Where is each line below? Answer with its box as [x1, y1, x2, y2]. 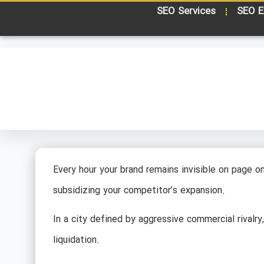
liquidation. [52, 233, 100, 248]
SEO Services [156, 4, 216, 19]
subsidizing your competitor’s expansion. [52, 183, 225, 198]
